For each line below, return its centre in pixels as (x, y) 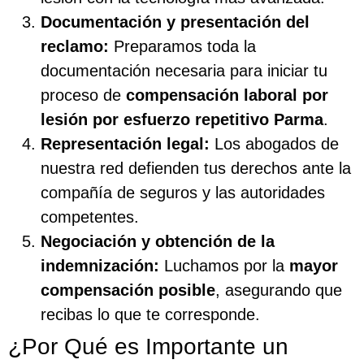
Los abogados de (274, 144)
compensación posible (128, 290)
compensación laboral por (227, 95)
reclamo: (75, 47)
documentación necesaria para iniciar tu (184, 71)
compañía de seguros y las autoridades (183, 193)
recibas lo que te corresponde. (150, 315)
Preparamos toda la (182, 47)
